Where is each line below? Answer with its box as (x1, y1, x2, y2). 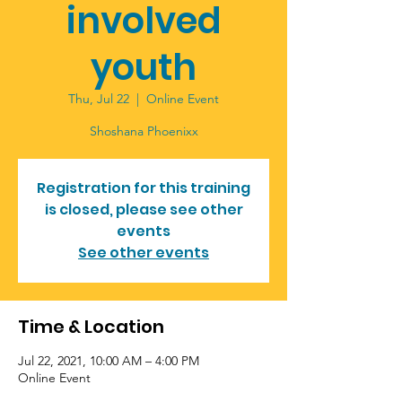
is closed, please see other (44, 199, 243, 220)
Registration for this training (37, 178, 250, 198)
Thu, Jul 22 (68, 91, 129, 107)
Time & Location (18, 314, 164, 339)
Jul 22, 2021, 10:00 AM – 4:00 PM (18, 353, 199, 369)
